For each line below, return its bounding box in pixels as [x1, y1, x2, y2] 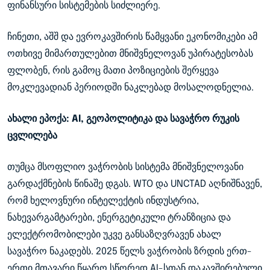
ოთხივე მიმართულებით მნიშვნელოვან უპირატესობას [7, 48, 253, 59]
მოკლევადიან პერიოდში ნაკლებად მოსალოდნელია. [7, 82, 254, 93]
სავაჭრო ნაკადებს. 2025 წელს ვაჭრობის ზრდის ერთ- [7, 246, 252, 257]
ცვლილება [7, 130, 57, 141]
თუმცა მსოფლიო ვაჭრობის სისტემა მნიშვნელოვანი [7, 162, 243, 172]
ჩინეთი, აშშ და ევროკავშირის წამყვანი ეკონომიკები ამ [7, 31, 257, 42]
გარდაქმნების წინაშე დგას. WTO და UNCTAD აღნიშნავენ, [7, 178, 262, 189]
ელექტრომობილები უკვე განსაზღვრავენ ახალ [7, 229, 221, 240]
